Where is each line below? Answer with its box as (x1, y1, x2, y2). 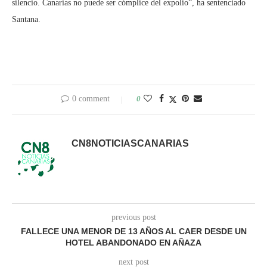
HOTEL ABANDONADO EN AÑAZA (66, 238, 201, 248)
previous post (111, 213, 156, 222)
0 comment (72, 94, 110, 104)
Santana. (12, 15, 41, 24)
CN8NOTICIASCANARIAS (72, 138, 189, 149)
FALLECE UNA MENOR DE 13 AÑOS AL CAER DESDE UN (20, 226, 247, 237)
